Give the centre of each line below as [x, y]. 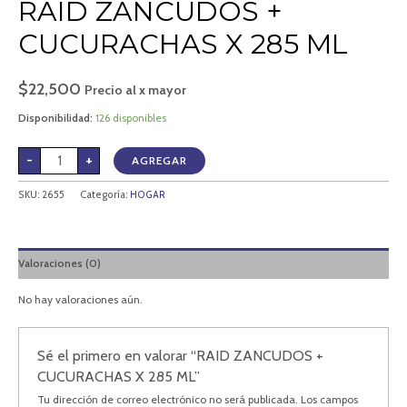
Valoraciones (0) [60, 263]
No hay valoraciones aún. [80, 300]
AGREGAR [159, 160]
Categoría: [105, 195]
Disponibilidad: [55, 117]
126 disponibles [131, 117]
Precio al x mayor [135, 90]
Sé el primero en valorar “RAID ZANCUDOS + [181, 356]
